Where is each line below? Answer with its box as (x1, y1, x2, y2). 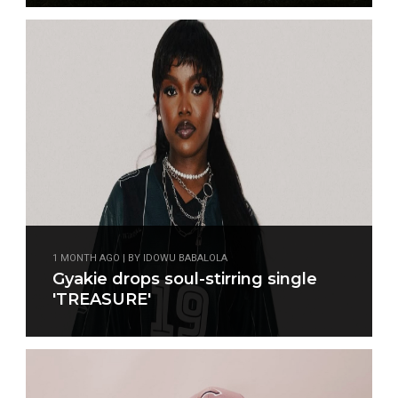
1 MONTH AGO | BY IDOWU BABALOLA (52, 252, 227, 264)
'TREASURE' (52, 290, 151, 309)
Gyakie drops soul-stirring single (52, 269, 317, 289)
